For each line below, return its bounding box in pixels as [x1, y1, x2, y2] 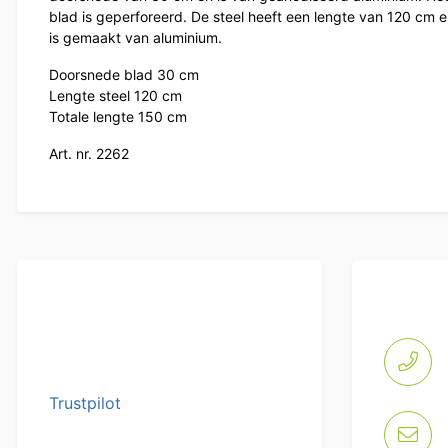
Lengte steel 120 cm [49, 87, 182, 105]
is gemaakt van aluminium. [49, 29, 222, 47]
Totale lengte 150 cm [49, 108, 187, 126]
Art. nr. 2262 [49, 145, 129, 163]
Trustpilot [49, 393, 121, 414]
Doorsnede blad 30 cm [49, 66, 199, 84]
